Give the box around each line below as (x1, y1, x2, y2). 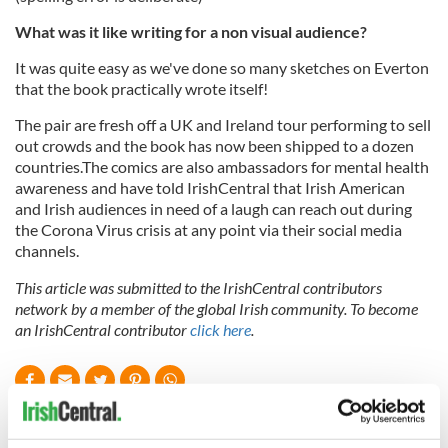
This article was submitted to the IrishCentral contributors (15, 278, 382, 297)
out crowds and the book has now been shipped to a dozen (15, 136, 414, 155)
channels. (15, 241, 82, 260)
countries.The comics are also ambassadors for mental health (15, 157, 429, 176)
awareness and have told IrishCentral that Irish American (15, 178, 405, 197)
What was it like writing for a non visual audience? (15, 22, 367, 41)
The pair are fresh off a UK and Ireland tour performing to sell (15, 115, 431, 134)
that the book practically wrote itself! (15, 79, 268, 98)
